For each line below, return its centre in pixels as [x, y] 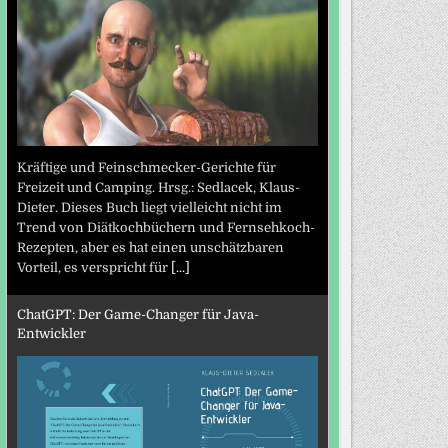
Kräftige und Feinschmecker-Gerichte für [146, 168]
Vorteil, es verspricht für [93, 268]
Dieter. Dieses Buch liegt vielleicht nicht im [149, 208]
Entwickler [51, 333]
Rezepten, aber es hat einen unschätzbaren [150, 248]
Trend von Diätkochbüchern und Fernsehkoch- [165, 228]
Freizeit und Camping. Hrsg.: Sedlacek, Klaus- [158, 188]
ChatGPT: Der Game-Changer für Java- [137, 314]
